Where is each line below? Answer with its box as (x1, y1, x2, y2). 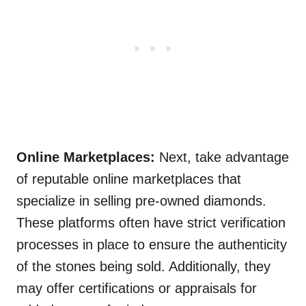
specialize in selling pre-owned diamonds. (16, 193, 266, 209)
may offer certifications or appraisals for (16, 281, 257, 296)
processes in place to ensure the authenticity (16, 237, 287, 253)
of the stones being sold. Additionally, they (16, 259, 270, 275)
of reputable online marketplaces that (16, 171, 241, 187)
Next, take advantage (155, 150, 289, 165)
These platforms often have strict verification (16, 215, 286, 231)
